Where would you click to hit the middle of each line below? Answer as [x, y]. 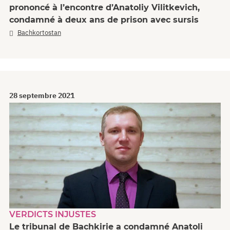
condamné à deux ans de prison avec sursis [104, 20]
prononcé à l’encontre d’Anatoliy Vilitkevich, [104, 7]
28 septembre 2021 [42, 95]
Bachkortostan [39, 32]
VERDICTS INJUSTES [53, 214]
